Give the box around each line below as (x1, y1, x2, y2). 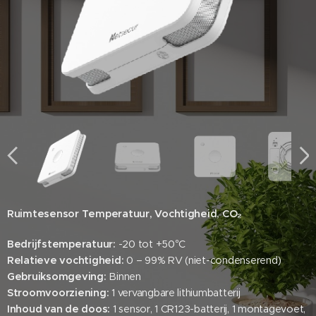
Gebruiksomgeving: (7, 270, 107, 283)
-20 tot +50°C (115, 238, 186, 250)
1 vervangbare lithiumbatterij (109, 286, 241, 299)
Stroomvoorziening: (7, 286, 109, 299)
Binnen (106, 270, 141, 283)
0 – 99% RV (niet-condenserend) (123, 254, 281, 267)
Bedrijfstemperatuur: (7, 238, 116, 250)
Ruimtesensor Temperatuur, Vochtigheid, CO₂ (7, 207, 243, 220)
